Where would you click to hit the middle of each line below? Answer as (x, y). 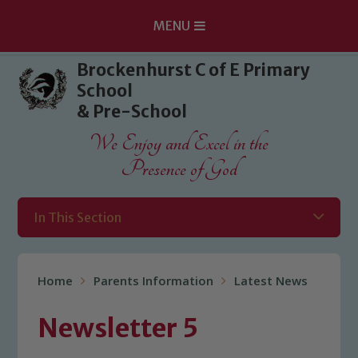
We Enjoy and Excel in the (179, 143)
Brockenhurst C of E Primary (194, 70)
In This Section (78, 217)
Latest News (271, 283)
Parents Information (154, 283)
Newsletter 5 (118, 328)
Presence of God (179, 169)
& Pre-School (132, 112)
